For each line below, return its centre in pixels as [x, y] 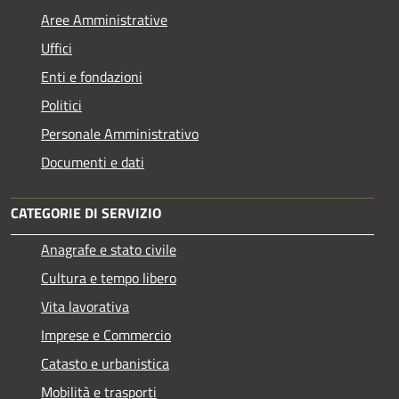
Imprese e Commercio [106, 334]
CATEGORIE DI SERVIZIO [86, 212]
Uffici [57, 48]
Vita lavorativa [85, 306]
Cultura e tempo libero [109, 277]
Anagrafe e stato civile [109, 249]
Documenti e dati [93, 162]
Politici [61, 105]
